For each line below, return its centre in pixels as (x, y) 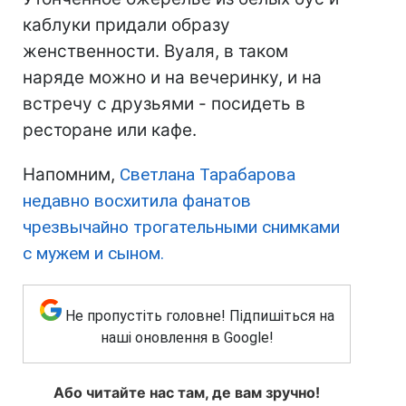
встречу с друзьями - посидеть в (164, 104)
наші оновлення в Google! (187, 338)
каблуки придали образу (126, 25)
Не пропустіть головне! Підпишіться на (199, 316)
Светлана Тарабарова (208, 174)
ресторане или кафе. (110, 130)
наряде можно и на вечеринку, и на (172, 77)
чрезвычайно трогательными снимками (181, 227)
